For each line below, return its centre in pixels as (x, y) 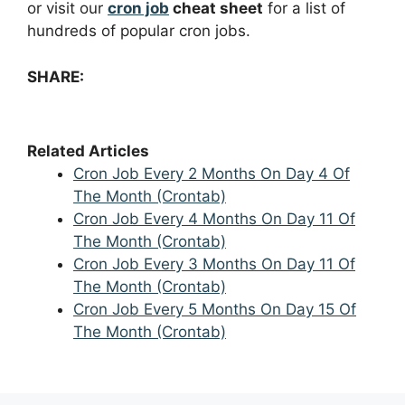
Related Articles (88, 151)
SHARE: (56, 76)
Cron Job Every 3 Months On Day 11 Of (214, 264)
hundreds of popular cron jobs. (139, 31)
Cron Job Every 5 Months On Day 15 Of (215, 309)
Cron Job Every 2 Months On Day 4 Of (212, 173)
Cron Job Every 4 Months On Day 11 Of (214, 218)
